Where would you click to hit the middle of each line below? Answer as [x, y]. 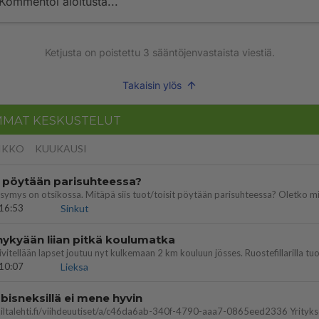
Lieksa [74, 267]
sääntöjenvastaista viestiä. [212, 52]
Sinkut [75, 208]
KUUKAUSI [61, 148]
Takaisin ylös [152, 85]
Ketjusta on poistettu [94, 52]
